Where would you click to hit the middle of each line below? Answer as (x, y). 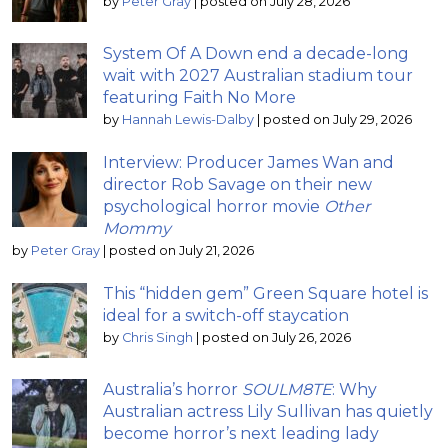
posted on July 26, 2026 (276, 338)
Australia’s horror (172, 390)
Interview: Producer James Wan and (248, 163)
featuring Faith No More (199, 98)
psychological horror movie (213, 207)
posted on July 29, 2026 (337, 120)
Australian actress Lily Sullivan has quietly (268, 412)
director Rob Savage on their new (237, 185)
